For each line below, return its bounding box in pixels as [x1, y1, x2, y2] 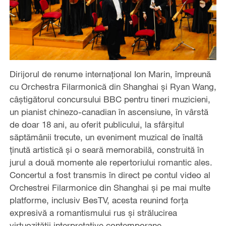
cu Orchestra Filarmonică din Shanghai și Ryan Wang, [9, 81, 216, 92]
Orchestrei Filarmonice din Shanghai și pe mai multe [9, 182, 210, 193]
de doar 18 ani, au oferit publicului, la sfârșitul [9, 119, 184, 130]
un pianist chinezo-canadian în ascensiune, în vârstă [9, 106, 208, 118]
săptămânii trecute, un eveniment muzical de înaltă [9, 132, 203, 143]
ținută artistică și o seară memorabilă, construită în [9, 144, 204, 155]
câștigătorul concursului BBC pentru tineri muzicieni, [9, 94, 210, 105]
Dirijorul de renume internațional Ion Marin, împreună [9, 69, 211, 80]
